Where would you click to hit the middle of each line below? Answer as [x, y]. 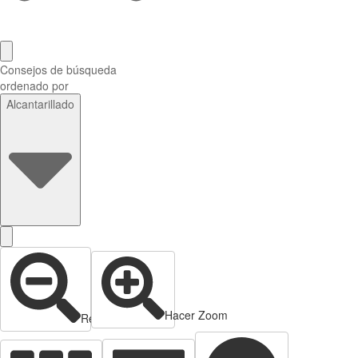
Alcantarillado [40, 104]
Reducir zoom [116, 318]
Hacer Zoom [196, 314]
